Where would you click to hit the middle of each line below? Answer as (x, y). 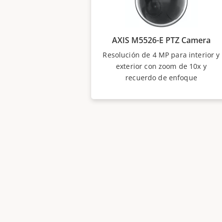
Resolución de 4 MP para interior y (161, 55)
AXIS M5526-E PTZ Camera (161, 40)
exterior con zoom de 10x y (161, 66)
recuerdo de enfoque (161, 78)
